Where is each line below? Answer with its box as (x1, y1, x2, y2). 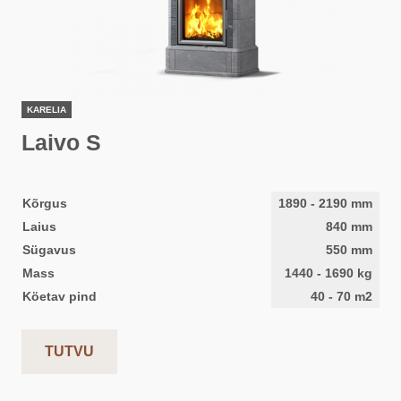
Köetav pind (22, 289, 97, 303)
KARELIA (27, 105, 66, 115)
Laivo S (21, 130, 101, 155)
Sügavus (22, 243, 76, 257)
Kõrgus (22, 196, 67, 210)
